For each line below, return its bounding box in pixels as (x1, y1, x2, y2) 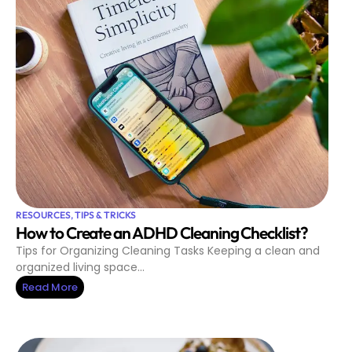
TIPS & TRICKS (75, 209, 136, 222)
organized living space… (16, 259, 145, 276)
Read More (22, 280, 78, 295)
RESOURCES (16, 209, 71, 222)
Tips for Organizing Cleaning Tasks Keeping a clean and (16, 243, 320, 259)
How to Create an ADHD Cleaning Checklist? (16, 222, 308, 244)
